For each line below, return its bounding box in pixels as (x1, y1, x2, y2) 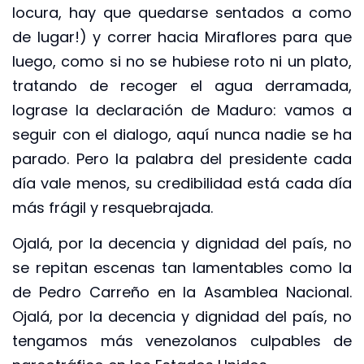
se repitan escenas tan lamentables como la (12, 258, 352, 279)
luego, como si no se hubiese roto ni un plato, (12, 50, 352, 71)
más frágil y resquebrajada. (12, 197, 213, 218)
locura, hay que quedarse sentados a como (12, 2, 352, 23)
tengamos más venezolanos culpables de (12, 331, 352, 352)
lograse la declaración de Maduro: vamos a (12, 99, 352, 120)
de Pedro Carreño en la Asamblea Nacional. (12, 282, 352, 303)
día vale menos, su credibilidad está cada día (12, 172, 352, 193)
